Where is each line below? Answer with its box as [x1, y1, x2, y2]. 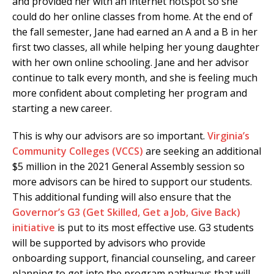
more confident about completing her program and [12, 86, 247, 100]
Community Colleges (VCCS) [12, 144, 143, 158]
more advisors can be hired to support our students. [12, 174, 252, 188]
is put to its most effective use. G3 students [55, 220, 254, 234]
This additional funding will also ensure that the [12, 190, 231, 204]
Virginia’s [207, 128, 250, 143]
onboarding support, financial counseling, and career [12, 251, 256, 265]
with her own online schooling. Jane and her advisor [12, 55, 249, 69]
